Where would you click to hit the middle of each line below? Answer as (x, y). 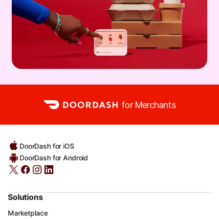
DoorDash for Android (54, 158)
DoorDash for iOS (47, 146)
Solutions (25, 197)
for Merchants (149, 105)
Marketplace (28, 213)
